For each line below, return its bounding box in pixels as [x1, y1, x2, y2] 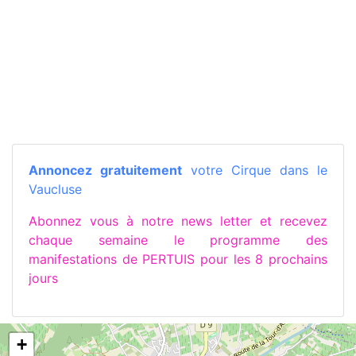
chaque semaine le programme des [29, 231, 327, 248]
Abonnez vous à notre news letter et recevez [29, 212, 327, 229]
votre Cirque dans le [182, 161, 327, 178]
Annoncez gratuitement [29, 161, 182, 178]
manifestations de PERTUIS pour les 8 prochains [29, 250, 327, 267]
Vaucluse [29, 180, 82, 197]
